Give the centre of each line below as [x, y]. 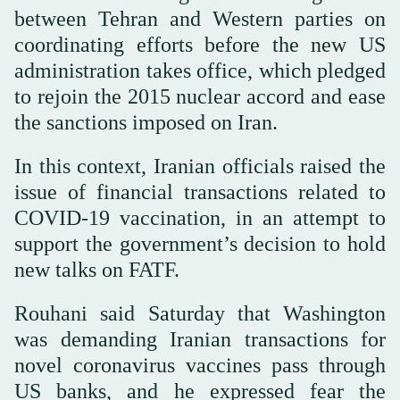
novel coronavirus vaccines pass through [200, 366]
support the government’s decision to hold [200, 244]
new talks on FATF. [97, 270]
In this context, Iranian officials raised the [200, 167]
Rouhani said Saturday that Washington [200, 314]
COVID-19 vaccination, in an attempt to [200, 218]
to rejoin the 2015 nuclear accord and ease [200, 97]
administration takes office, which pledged [200, 71]
